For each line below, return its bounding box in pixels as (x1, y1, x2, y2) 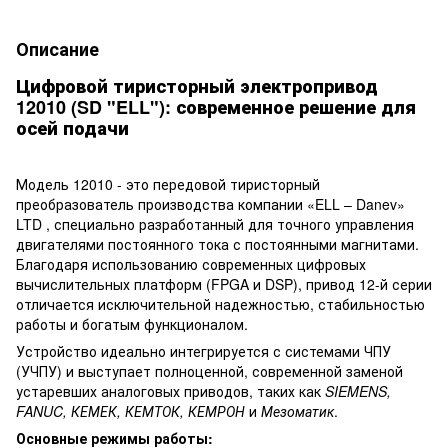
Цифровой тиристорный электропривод (16, 72, 378, 99)
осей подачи (16, 114, 129, 141)
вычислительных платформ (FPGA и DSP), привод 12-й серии (16, 273, 432, 294)
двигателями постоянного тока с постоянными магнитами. (16, 233, 419, 254)
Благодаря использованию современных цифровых (16, 253, 366, 274)
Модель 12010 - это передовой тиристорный (16, 173, 320, 194)
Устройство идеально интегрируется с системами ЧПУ (16, 340, 391, 361)
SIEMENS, (325, 380, 391, 401)
